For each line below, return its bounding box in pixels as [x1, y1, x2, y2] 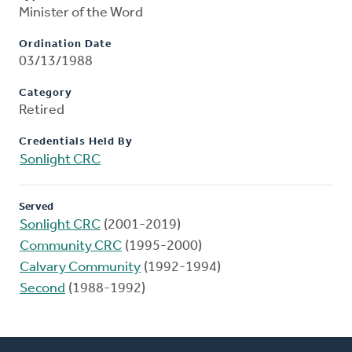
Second [20, 281, 65, 297]
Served [19, 201, 53, 214]
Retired [19, 103, 64, 119]
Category [19, 87, 72, 100]
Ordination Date [19, 38, 112, 51]
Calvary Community [20, 260, 141, 276]
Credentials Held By [19, 136, 133, 148]
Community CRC [20, 239, 122, 255]
